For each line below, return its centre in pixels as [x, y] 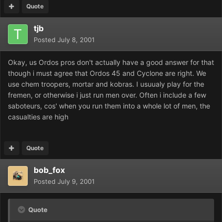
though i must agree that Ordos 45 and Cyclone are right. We [107, 73]
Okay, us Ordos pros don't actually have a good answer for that [111, 62]
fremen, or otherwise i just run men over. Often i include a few [107, 95]
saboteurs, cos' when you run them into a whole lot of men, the [109, 106]
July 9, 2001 [76, 182]
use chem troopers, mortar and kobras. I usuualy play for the [106, 84]
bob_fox [49, 170]
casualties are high [38, 117]
